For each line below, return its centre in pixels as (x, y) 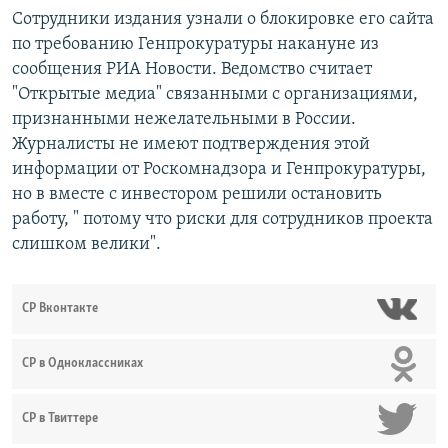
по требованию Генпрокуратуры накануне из (195, 45)
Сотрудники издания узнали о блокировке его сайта (223, 20)
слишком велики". (86, 245)
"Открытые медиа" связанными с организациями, (215, 95)
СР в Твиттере (60, 419)
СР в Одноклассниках (82, 364)
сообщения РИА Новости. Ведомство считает (192, 70)
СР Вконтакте (60, 309)
